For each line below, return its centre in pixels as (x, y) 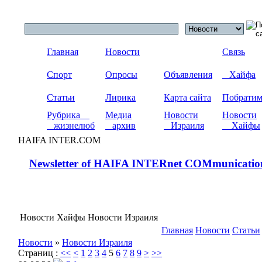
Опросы (121, 75)
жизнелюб (71, 125)
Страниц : (39, 253)
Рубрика (68, 115)
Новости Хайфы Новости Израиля (89, 217)
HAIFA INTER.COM (59, 140)
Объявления (188, 75)
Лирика (120, 97)
